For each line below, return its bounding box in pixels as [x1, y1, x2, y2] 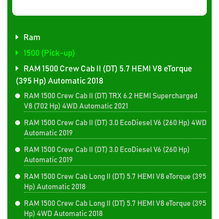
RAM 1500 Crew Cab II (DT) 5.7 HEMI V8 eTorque [23, 65, 192, 73]
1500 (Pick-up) [23, 49, 75, 58]
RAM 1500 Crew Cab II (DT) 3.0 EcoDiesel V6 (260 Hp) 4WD [24, 119, 207, 127]
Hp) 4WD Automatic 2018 [24, 210, 103, 218]
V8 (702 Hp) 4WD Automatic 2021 [24, 102, 128, 110]
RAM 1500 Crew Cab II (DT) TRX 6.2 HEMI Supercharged [24, 92, 197, 100]
